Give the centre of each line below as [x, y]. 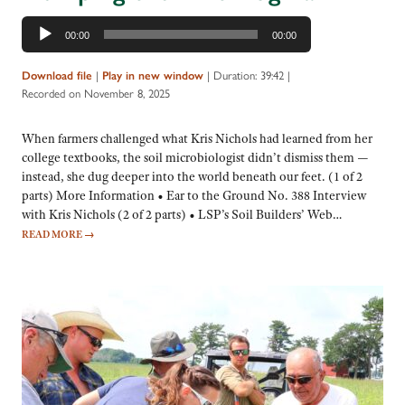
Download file [57, 76]
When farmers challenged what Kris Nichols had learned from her [197, 138]
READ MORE [53, 234]
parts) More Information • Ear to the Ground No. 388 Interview [194, 195]
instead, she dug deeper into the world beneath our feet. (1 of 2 [192, 176]
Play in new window [153, 76]
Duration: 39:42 [249, 75]
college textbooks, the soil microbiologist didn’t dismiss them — [195, 157]
